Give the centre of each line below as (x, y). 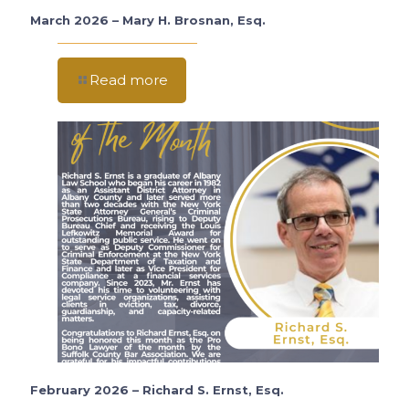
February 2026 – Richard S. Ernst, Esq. (157, 389)
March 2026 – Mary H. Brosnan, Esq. (148, 21)
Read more (129, 80)
